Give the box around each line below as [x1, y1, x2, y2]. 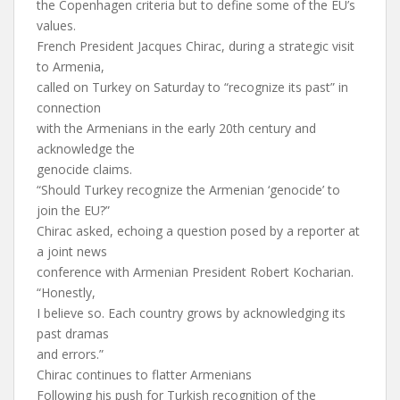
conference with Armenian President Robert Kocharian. [37, 263, 354, 280]
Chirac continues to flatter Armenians [37, 366, 252, 383]
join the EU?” [37, 202, 110, 219]
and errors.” [37, 346, 104, 362]
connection [37, 99, 101, 116]
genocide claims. [37, 161, 132, 178]
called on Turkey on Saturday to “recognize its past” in [37, 79, 348, 96]
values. [37, 17, 76, 34]
